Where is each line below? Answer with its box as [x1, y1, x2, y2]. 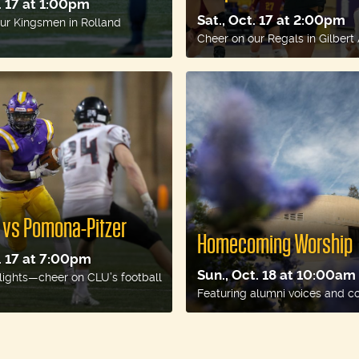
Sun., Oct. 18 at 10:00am [197, 266, 357, 283]
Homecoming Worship [197, 229, 353, 260]
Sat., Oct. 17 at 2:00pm [197, 12, 346, 29]
